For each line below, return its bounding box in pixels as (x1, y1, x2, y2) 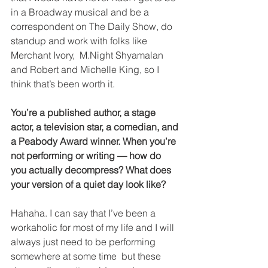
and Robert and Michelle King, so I (11, 63, 162, 75)
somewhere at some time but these (11, 249, 163, 262)
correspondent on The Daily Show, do (11, 20, 175, 32)
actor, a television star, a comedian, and (11, 120, 181, 133)
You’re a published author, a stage (11, 106, 158, 118)
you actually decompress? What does (11, 163, 173, 176)
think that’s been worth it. (11, 77, 117, 90)
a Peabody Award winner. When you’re (11, 135, 178, 147)
